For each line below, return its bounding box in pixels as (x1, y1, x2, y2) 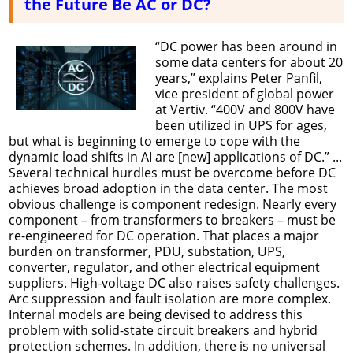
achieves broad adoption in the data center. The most (9, 179, 328, 197)
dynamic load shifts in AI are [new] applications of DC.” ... (9, 147, 342, 165)
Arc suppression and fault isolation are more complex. (9, 289, 331, 307)
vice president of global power (154, 84, 334, 102)
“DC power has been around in (154, 37, 337, 55)
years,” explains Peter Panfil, (154, 69, 322, 87)
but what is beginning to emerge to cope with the (9, 132, 300, 150)
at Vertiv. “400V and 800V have (154, 100, 335, 118)
